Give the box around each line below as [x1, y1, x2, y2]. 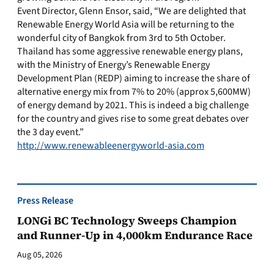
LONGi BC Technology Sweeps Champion [17, 213, 237, 228]
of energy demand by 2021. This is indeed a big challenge [17, 98, 249, 112]
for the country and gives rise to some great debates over [17, 112, 249, 125]
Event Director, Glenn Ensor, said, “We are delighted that [17, 4, 246, 18]
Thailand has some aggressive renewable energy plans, [17, 45, 243, 58]
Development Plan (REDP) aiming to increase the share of [17, 72, 250, 85]
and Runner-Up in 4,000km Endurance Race [17, 228, 253, 243]
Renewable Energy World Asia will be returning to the [17, 18, 234, 31]
